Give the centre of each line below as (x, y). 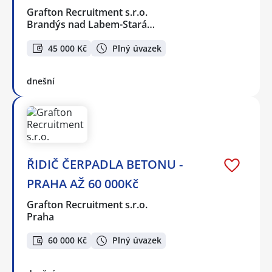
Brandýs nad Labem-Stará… (91, 25)
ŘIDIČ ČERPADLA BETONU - (105, 164)
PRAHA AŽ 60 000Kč (83, 183)
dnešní (41, 81)
